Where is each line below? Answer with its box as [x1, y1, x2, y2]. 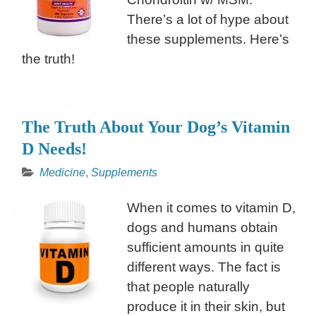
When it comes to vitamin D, [127, 200, 296, 215]
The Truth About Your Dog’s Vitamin [22, 117, 290, 136]
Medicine [39, 166, 85, 178]
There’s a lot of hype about [127, 11, 288, 27]
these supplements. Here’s [127, 31, 289, 47]
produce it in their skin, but [127, 298, 285, 314]
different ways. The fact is [127, 259, 281, 274]
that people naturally [127, 279, 250, 294]
